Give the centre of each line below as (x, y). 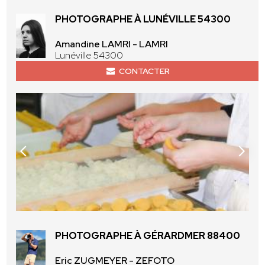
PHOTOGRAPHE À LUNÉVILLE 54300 (143, 20)
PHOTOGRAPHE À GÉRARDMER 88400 (148, 236)
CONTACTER (144, 71)
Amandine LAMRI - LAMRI (112, 44)
